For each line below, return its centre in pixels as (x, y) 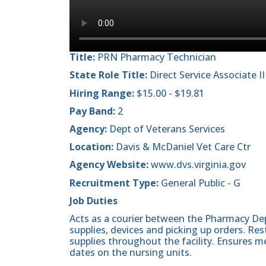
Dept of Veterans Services (166, 129)
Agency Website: (109, 165)
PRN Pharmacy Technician (156, 57)
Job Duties (94, 200)
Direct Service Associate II (206, 75)
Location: (93, 147)
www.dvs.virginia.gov (197, 165)
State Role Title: (108, 75)
